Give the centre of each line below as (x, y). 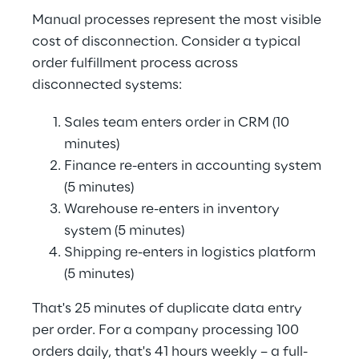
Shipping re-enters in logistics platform (192, 252)
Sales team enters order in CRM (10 (178, 123)
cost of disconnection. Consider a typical (168, 42)
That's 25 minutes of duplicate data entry (169, 309)
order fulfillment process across (137, 63)
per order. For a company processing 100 (167, 330)
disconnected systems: (107, 85)
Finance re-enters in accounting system (194, 166)
